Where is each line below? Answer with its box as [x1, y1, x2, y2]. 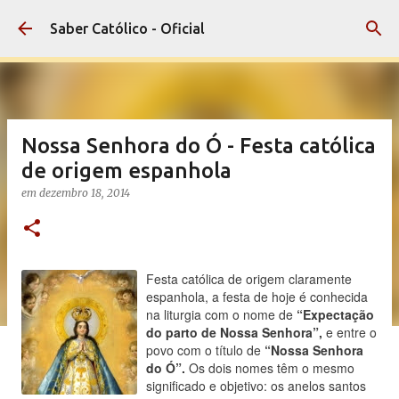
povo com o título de [146, 341, 265, 359]
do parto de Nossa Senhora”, [146, 323, 322, 341]
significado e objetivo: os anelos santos [146, 377, 366, 395]
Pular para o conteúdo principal [98, 14, 301, 30]
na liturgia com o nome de [146, 305, 297, 323]
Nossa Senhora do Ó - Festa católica [21, 134, 376, 158]
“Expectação [297, 305, 374, 323]
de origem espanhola [21, 159, 232, 183]
